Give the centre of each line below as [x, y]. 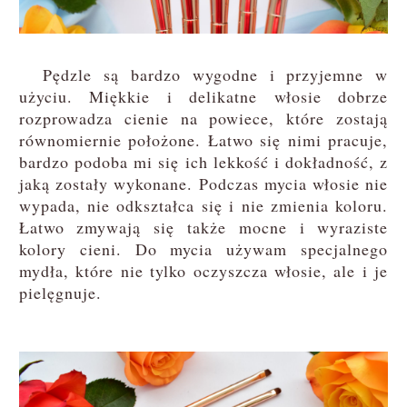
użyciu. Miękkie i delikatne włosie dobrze [203, 96]
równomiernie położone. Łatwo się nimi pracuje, [203, 139]
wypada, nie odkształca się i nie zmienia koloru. [203, 205]
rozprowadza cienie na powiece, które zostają [203, 118]
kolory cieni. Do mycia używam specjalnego [203, 248]
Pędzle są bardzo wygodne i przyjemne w [203, 74]
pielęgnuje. [60, 292]
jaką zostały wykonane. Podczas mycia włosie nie [203, 183]
